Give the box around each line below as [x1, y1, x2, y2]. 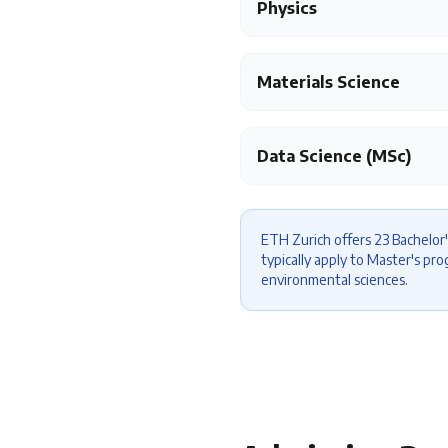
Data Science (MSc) [257, 146, 411, 166]
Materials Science [257, 72, 400, 92]
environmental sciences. [261, 271, 408, 288]
